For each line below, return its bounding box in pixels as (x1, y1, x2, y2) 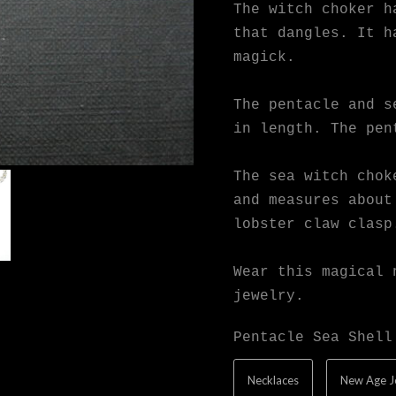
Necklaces (247, 373, 299, 388)
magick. (233, 49, 295, 66)
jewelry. (233, 288, 304, 305)
